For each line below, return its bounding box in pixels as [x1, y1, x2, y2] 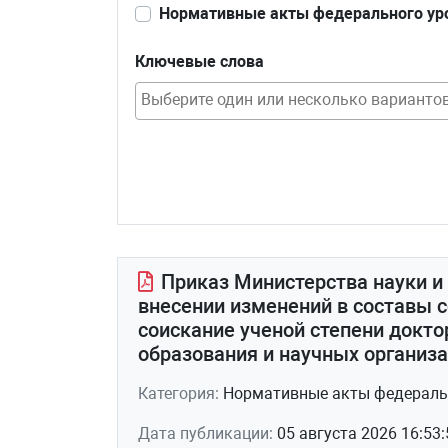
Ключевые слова [135, 52, 264, 71]
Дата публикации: [138, 424, 277, 443]
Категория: [138, 384, 223, 403]
